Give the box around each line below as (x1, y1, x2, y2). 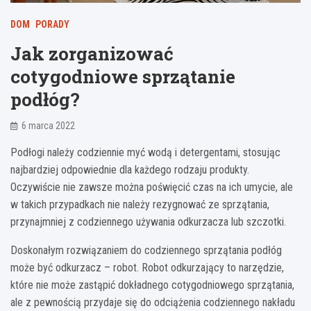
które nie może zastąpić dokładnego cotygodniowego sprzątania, (10, 278, 294, 292)
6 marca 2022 (22, 120, 75, 132)
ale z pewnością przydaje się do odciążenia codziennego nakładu (10, 296, 295, 310)
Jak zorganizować (10, 42, 174, 66)
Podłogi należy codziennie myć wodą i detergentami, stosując (10, 146, 280, 160)
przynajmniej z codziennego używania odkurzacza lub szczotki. (10, 215, 286, 229)
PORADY (35, 19, 69, 31)
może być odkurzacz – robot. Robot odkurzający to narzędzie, (10, 261, 284, 275)
